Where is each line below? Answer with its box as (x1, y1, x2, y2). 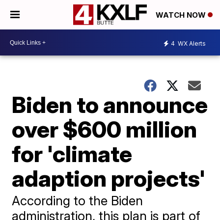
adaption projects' (12, 165, 206, 192)
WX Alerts (176, 39, 206, 47)
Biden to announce (12, 91, 208, 118)
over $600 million (12, 115, 197, 143)
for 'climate (12, 140, 133, 167)
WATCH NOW (156, 10, 208, 20)
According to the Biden (12, 193, 143, 208)
